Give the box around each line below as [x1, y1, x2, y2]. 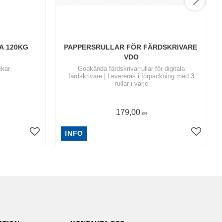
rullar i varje [114, 80, 148, 88]
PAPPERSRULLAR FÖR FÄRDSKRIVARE [63, 43, 197, 52]
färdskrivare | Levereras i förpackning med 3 [68, 72, 194, 80]
